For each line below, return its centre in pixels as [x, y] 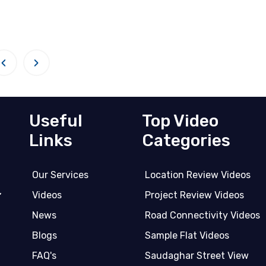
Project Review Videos [194, 195]
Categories [186, 141]
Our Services [60, 175]
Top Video [180, 121]
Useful [56, 121]
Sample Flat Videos [187, 236]
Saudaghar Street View [197, 256]
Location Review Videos [198, 175]
